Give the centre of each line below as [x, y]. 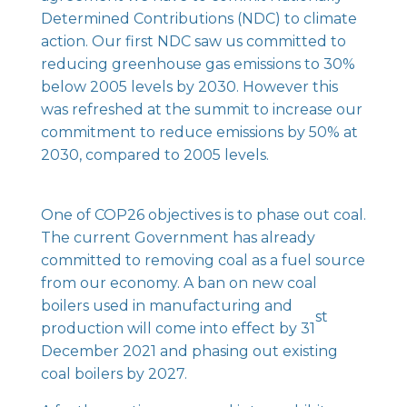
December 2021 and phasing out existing [189, 351]
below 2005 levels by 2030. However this [189, 86]
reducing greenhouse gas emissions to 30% [198, 64]
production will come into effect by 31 [178, 328]
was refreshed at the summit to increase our [201, 109]
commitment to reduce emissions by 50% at [199, 132]
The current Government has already [178, 237]
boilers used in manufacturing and [166, 305]
